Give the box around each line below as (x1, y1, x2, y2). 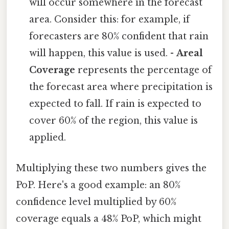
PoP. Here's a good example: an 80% (16, 179, 180, 191)
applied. (29, 132, 66, 144)
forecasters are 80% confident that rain (29, 31, 209, 42)
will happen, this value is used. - (29, 48, 177, 59)
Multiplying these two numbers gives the (16, 162, 207, 174)
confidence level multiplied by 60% (16, 196, 176, 208)
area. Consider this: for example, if (29, 14, 190, 26)
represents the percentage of (75, 64, 212, 76)
